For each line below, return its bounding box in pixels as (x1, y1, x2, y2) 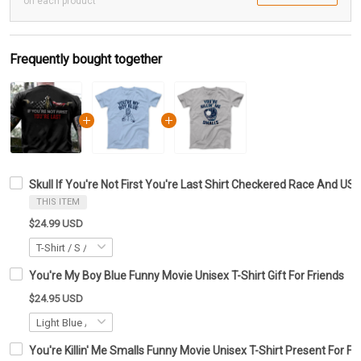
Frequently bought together (10, 52, 162, 68)
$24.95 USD (29, 293, 83, 305)
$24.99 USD (29, 218, 83, 230)
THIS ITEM (36, 197, 80, 208)
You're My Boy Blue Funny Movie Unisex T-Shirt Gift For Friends (29, 269, 344, 283)
